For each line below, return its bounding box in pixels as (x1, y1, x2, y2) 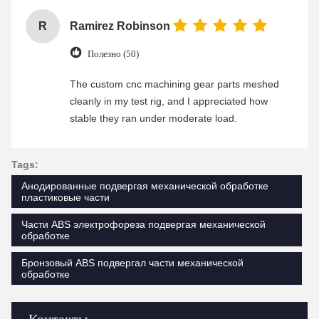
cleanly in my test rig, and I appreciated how (70, 95, 268, 107)
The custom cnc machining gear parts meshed (70, 78, 279, 90)
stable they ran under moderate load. (70, 113, 237, 124)
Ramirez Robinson (70, 20, 170, 32)
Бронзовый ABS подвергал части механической (21, 257, 244, 268)
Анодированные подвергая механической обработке (21, 180, 268, 192)
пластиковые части (21, 192, 110, 203)
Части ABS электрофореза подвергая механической (21, 219, 266, 230)
